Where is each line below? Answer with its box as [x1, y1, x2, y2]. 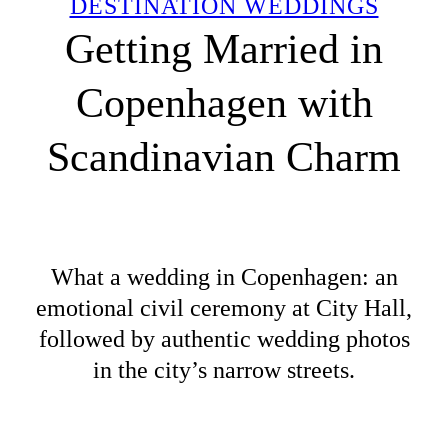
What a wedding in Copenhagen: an [50, 264, 398, 291]
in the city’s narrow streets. [93, 357, 355, 384]
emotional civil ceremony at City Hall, [36, 295, 412, 322]
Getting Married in [65, 25, 383, 72]
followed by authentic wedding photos [38, 326, 410, 353]
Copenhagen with [75, 79, 373, 126]
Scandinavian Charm [47, 133, 401, 180]
